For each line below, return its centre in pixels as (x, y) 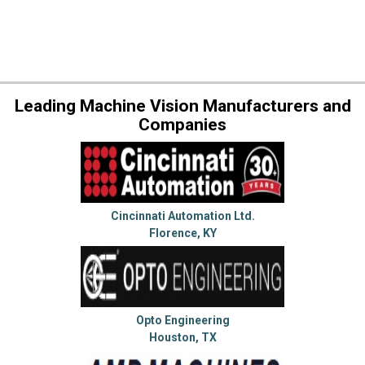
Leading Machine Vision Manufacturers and (182, 106)
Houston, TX (182, 338)
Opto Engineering (182, 321)
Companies (182, 124)
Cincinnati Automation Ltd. (182, 215)
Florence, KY (182, 233)
